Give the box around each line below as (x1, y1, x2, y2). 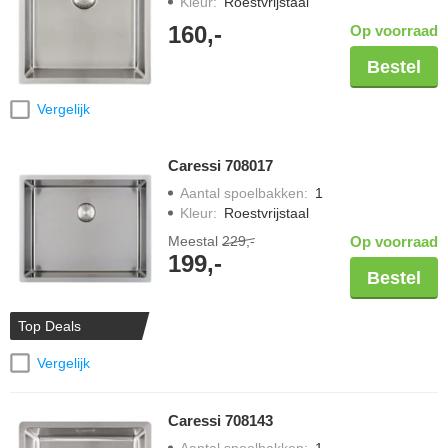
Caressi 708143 (168, 412, 273, 430)
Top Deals (18, 318, 81, 335)
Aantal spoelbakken (180, 185, 304, 202)
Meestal (168, 233, 222, 250)
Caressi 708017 (168, 157, 273, 175)
